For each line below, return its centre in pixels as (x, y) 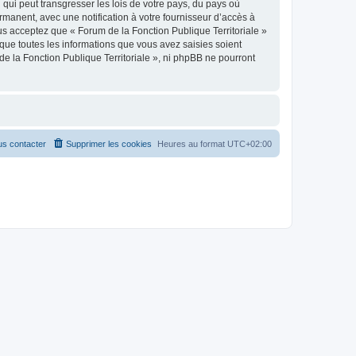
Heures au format (192, 144)
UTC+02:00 (250, 144)
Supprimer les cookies (109, 144)
